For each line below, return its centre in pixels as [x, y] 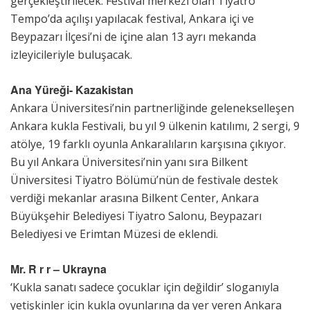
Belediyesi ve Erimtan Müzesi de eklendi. [114, 234]
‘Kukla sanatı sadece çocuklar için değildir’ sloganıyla [145, 287]
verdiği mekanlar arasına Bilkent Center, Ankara [135, 198]
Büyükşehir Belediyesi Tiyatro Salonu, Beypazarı [136, 216]
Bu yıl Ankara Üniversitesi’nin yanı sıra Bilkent [129, 162]
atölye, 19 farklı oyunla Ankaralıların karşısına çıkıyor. [148, 144]
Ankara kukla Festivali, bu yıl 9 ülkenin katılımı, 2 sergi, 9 [155, 126]
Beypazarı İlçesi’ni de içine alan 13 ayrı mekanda [133, 37]
